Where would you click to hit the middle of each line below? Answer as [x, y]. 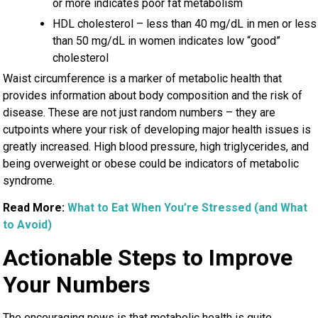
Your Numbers [77, 284]
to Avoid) [28, 225]
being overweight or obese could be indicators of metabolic [151, 163]
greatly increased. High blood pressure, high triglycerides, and [156, 146]
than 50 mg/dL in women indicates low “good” [167, 40]
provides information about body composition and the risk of [153, 95]
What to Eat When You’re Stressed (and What [188, 208]
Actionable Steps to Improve [148, 257]
